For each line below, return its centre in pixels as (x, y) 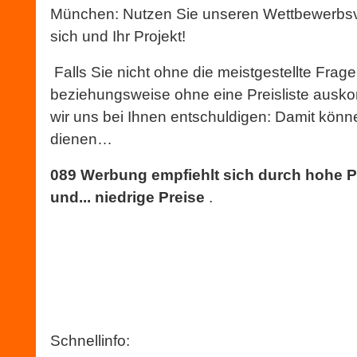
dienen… (81, 139)
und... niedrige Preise (127, 197)
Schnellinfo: (90, 341)
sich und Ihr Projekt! (118, 36)
